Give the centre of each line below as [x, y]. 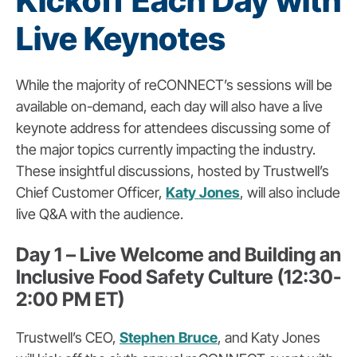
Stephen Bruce [169, 338]
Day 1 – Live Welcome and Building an [178, 255]
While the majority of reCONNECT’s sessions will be [174, 85]
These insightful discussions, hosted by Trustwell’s [173, 171]
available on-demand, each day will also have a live [169, 107]
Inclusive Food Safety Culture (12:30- [178, 277]
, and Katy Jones [269, 338]
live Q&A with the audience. [100, 214]
